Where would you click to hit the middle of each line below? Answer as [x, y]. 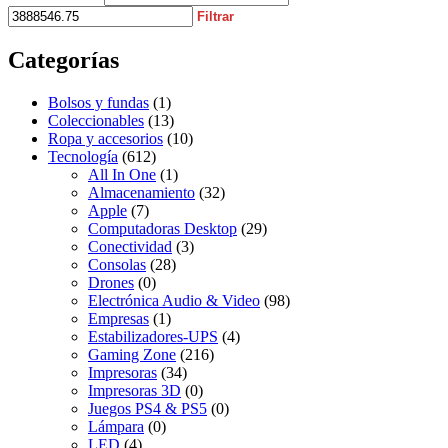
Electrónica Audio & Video [174, 301]
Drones [111, 283]
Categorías [63, 60]
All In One [122, 175]
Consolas [117, 265]
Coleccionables [96, 121]
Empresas [118, 319]
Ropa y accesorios [105, 139]
